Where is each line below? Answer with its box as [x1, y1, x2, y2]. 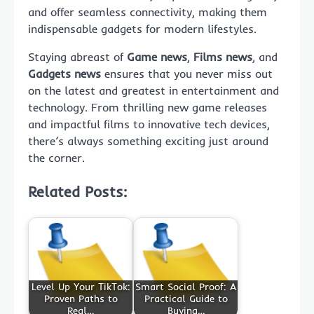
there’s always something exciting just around [28, 134, 268, 149]
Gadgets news [28, 67, 101, 81]
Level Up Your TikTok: [31, 280, 130, 294]
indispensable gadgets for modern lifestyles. [28, 22, 257, 36]
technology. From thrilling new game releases [28, 100, 267, 115]
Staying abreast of [28, 50, 127, 64]
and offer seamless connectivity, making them [28, 5, 267, 20]
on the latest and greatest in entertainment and [28, 83, 279, 98]
